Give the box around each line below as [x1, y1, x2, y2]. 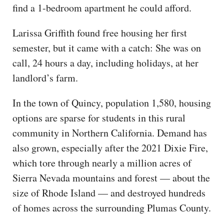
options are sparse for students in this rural [12, 110, 185, 124]
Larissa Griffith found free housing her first [12, 25, 187, 39]
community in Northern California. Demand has [12, 125, 207, 139]
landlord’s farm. [12, 70, 81, 84]
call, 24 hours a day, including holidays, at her [12, 55, 198, 69]
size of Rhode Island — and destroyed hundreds [12, 185, 205, 199]
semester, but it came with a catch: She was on [12, 40, 201, 54]
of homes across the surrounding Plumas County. [12, 200, 211, 214]
